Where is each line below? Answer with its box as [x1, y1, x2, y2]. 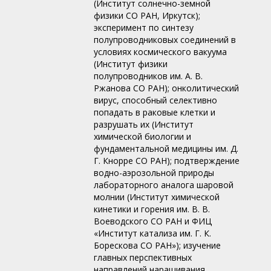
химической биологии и [94, 131, 191, 143]
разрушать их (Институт [94, 119, 194, 131]
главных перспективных [94, 252, 192, 264]
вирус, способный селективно [94, 94, 217, 106]
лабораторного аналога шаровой [94, 179, 233, 191]
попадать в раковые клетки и [94, 106, 215, 119]
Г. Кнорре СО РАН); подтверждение [94, 155, 240, 167]
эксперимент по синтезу [94, 22, 194, 34]
